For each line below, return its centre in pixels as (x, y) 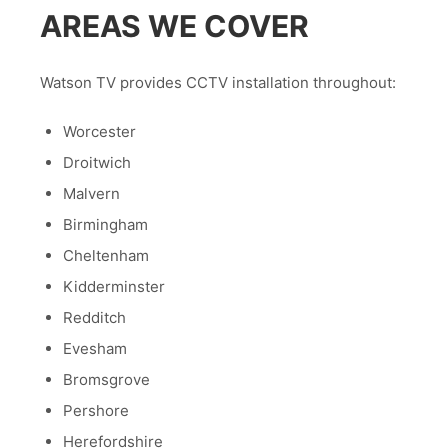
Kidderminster (113, 286)
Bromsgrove (106, 379)
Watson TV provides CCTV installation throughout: (218, 83)
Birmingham (105, 224)
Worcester (99, 131)
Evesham (94, 348)
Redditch (94, 317)
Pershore (95, 410)
